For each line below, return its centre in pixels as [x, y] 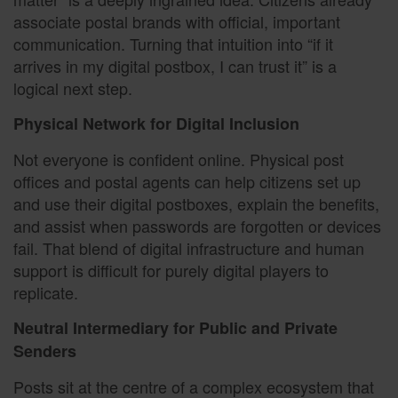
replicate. [46, 292]
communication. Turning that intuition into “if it [173, 44]
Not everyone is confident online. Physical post [179, 159]
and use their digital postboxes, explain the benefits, [196, 203]
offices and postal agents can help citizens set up [187, 181]
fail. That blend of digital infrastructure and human [189, 247]
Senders [45, 351]
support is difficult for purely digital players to [171, 270]
